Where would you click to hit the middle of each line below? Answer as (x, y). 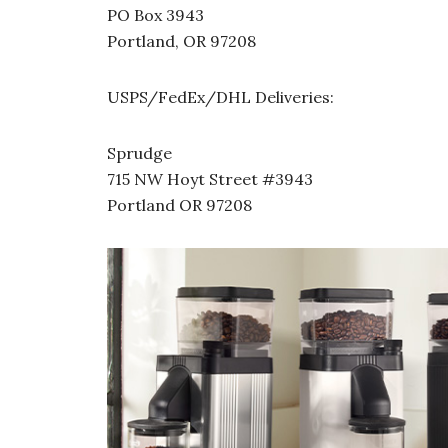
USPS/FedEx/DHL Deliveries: (220, 97)
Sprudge (139, 153)
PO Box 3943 (155, 15)
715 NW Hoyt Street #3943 (210, 179)
